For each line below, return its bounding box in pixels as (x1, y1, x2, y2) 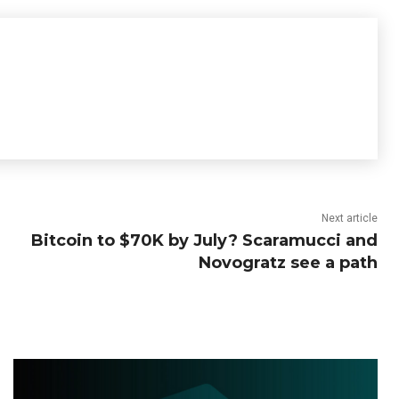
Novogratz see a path (198, 252, 378, 273)
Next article (321, 211, 378, 224)
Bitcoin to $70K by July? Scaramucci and (30, 230, 378, 250)
